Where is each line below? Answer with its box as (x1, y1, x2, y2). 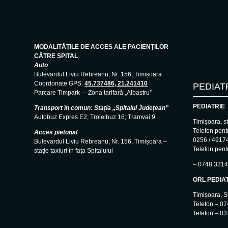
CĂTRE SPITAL (34, 52, 78, 60)
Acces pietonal (34, 128, 78, 136)
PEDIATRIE (192, 102, 225, 110)
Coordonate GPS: (34, 79, 85, 87)
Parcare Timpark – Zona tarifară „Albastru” (34, 89, 152, 96)
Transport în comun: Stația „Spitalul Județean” (34, 104, 169, 111)
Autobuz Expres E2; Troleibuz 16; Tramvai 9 (34, 113, 156, 121)
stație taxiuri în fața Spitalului (34, 147, 113, 154)
